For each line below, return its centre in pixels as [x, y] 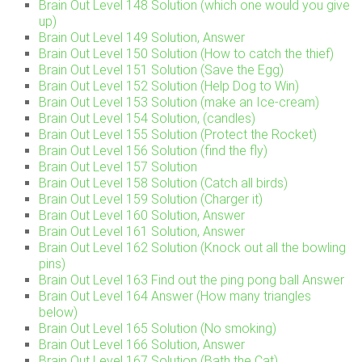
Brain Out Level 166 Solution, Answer [142, 345]
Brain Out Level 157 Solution [118, 167]
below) [59, 313]
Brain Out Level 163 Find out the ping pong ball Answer [192, 280]
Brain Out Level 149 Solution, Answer [142, 38]
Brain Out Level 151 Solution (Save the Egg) [162, 70]
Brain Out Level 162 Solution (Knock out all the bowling [193, 248]
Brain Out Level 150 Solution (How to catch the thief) [187, 54]
